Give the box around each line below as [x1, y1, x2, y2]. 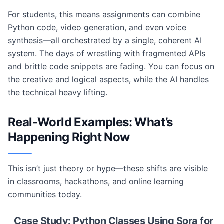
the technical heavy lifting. [8, 87, 107, 97]
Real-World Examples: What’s [8, 115, 173, 129]
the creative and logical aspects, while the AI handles [8, 74, 209, 84]
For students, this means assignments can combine [8, 9, 200, 19]
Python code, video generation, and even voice [8, 22, 186, 32]
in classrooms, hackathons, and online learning [8, 176, 184, 186]
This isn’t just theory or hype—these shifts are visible [8, 163, 208, 173]
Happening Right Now [8, 130, 130, 144]
